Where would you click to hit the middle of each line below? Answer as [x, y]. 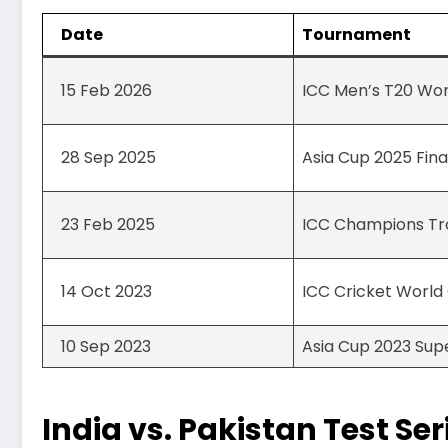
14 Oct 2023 [106, 292]
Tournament [356, 35]
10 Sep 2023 [106, 347]
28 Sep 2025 [108, 158]
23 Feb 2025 [108, 225]
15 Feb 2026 [106, 91]
